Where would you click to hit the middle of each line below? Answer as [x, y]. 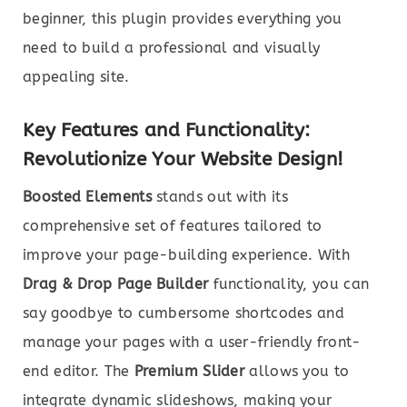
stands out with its [219, 196]
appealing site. [76, 76]
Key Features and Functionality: [167, 129]
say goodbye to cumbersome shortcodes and [184, 313]
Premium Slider [189, 371]
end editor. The [79, 371]
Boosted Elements [87, 196]
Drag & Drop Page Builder [116, 283]
